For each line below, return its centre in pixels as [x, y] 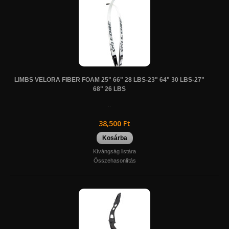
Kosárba [114, 138]
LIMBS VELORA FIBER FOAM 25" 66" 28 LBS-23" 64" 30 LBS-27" [109, 79]
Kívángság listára [114, 151]
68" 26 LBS [109, 89]
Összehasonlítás [114, 160]
